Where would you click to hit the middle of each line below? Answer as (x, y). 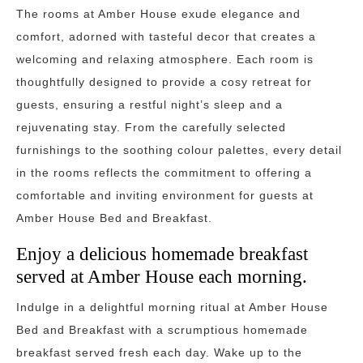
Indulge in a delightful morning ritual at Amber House (172, 307)
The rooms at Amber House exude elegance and (158, 14)
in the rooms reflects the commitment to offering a (164, 173)
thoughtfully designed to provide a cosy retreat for (164, 82)
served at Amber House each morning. (162, 276)
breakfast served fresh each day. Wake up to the (159, 352)
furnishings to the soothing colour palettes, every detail (179, 150)
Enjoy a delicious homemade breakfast (162, 254)
